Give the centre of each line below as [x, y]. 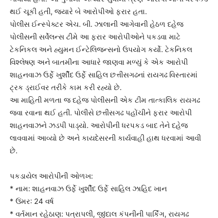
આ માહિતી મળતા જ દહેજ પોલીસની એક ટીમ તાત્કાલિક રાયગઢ [105, 100]
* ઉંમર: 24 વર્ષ [32, 201]
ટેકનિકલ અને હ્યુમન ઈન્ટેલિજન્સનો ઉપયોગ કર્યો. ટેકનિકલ [101, 49]
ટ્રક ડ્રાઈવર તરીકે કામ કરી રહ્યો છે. [66, 87]
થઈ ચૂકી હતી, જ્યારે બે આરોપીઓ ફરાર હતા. [78, 11]
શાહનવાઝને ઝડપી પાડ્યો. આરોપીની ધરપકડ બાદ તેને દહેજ [99, 125]
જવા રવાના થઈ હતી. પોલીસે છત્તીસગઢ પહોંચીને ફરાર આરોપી [101, 112]
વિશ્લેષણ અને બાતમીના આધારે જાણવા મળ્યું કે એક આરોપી [99, 62]
